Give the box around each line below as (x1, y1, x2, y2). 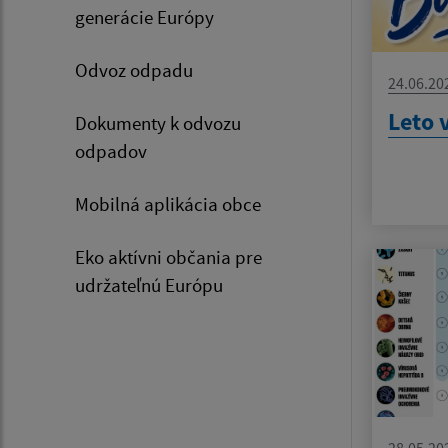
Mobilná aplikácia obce (75, 192, 261, 217)
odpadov (75, 139, 147, 164)
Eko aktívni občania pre (75, 245, 262, 270)
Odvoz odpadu (75, 58, 193, 83)
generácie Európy (75, 5, 214, 30)
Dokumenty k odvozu (75, 111, 241, 136)
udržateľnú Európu (75, 273, 223, 298)
